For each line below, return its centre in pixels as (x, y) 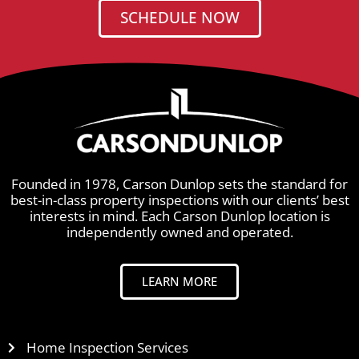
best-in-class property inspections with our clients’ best (179, 200)
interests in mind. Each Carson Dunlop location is (179, 216)
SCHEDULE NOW (179, 18)
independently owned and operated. (179, 232)
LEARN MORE (179, 281)
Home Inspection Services (107, 347)
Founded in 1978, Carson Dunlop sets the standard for (179, 184)
